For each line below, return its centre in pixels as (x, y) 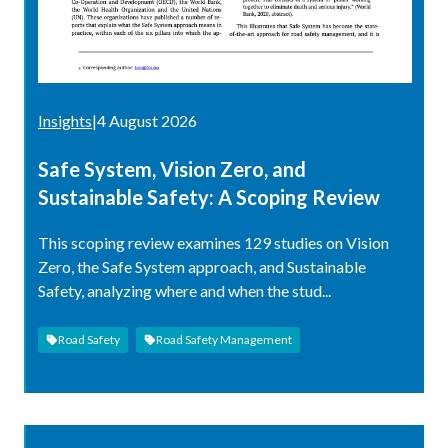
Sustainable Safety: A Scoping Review (209, 196)
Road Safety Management (224, 339)
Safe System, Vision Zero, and (172, 168)
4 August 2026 (147, 120)
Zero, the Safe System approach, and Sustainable (202, 266)
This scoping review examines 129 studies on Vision (213, 242)
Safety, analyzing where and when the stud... (184, 290)
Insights (65, 120)
